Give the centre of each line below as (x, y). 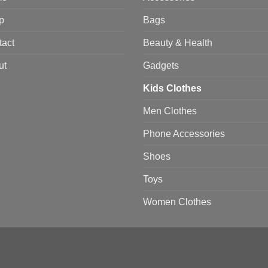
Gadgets (161, 66)
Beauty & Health (178, 43)
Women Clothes (177, 202)
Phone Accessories (184, 134)
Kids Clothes (172, 89)
